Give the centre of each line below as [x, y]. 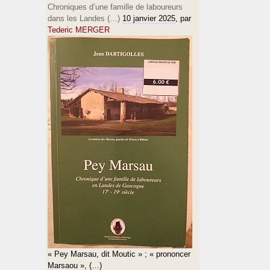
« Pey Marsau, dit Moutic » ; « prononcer [119, 254]
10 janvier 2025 [149, 18]
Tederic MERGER [79, 30]
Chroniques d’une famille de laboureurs [115, 7]
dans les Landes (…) [84, 18]
